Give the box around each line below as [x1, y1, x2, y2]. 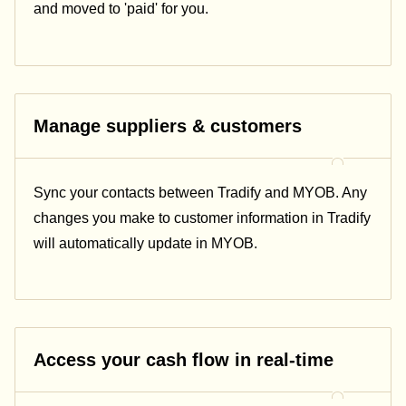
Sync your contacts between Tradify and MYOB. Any [34, 184, 367, 200]
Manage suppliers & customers [34, 115, 302, 136]
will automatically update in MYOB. [34, 235, 257, 251]
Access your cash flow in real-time [34, 350, 333, 371]
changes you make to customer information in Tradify [34, 209, 371, 226]
